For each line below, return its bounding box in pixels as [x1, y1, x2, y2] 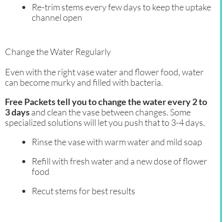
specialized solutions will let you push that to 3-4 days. [5, 117, 205, 128]
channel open [32, 12, 82, 23]
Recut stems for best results [32, 185, 135, 197]
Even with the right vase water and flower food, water [5, 66, 204, 78]
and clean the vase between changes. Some [30, 107, 191, 118]
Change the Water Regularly [5, 46, 111, 57]
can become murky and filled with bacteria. [5, 77, 163, 88]
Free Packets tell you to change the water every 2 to [5, 96, 207, 108]
